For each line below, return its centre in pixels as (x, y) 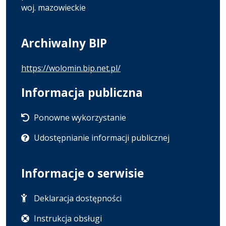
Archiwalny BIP (64, 43)
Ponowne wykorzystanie (80, 117)
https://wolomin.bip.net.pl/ (71, 68)
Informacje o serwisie (82, 173)
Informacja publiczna (82, 92)
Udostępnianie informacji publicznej (102, 137)
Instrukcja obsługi (68, 218)
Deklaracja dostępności (78, 198)
